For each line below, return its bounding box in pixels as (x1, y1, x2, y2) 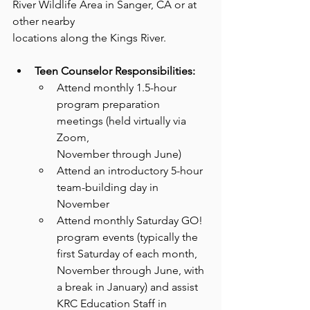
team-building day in (57, 181, 161, 194)
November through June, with (57, 264, 207, 277)
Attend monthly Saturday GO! (57, 214, 206, 227)
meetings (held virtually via (57, 114, 189, 127)
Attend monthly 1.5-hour (57, 81, 179, 94)
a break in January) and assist (57, 280, 201, 293)
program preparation (57, 98, 163, 111)
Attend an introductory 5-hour (57, 164, 206, 177)
